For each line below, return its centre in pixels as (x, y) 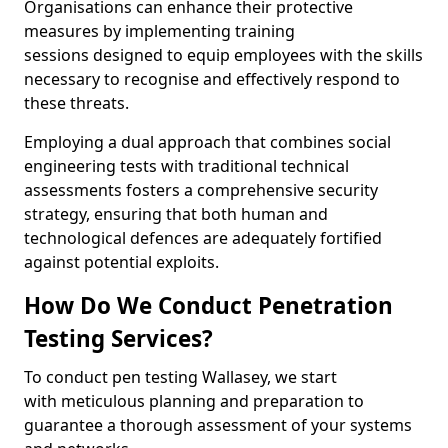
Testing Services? (118, 338)
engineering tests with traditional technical (186, 166)
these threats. (76, 103)
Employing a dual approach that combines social (207, 142)
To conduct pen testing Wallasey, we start (180, 377)
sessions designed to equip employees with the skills (223, 55)
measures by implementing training (159, 31)
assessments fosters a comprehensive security (201, 190)
